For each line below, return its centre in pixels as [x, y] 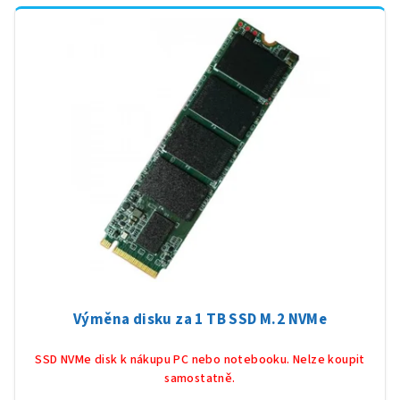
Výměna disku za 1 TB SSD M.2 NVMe [200, 320]
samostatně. [200, 379]
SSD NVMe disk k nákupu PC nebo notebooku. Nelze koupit [200, 360]
